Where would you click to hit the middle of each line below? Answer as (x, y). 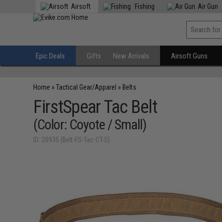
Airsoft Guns (190, 56)
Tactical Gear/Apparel (86, 87)
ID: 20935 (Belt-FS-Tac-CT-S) (72, 140)
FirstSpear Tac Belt (95, 107)
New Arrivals (131, 56)
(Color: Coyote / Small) (90, 125)
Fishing (144, 6)
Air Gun (208, 6)
